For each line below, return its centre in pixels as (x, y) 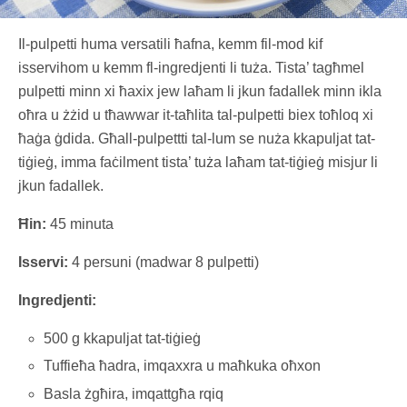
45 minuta (80, 224)
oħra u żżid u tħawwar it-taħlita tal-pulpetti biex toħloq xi (196, 115)
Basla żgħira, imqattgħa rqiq (134, 393)
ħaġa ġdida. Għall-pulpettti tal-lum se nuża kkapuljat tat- (197, 139)
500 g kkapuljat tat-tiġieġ (123, 339)
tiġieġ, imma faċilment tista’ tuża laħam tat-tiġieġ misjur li (198, 163)
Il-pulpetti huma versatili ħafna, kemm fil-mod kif (170, 45)
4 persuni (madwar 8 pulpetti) (164, 263)
